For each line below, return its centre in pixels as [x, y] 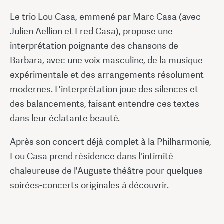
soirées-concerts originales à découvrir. [89, 185]
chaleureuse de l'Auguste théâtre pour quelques [106, 170]
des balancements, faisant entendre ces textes [105, 103]
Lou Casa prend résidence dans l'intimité [92, 156]
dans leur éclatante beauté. [65, 118]
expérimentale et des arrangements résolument [107, 74]
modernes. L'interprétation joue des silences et [104, 89]
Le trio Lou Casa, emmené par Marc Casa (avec [105, 16]
